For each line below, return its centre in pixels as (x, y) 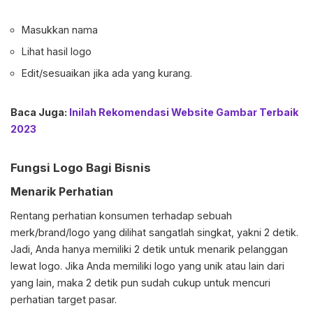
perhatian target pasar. (64, 300)
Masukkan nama (60, 30)
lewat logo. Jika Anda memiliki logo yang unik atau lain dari (147, 266)
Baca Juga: (40, 112)
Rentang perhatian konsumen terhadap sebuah (121, 216)
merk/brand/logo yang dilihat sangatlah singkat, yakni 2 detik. (154, 233)
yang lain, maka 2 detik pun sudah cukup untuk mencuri (140, 283)
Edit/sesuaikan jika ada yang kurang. (107, 73)
